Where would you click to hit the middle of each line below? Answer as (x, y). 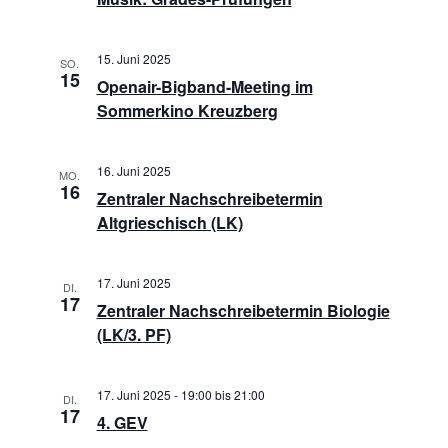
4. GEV (122, 422)
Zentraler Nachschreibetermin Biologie (243, 310)
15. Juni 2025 (133, 58)
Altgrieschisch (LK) (169, 222)
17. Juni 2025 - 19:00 (154, 394)
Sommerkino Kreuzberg (187, 110)
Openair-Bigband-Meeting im (204, 86)
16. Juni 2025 (133, 170)
